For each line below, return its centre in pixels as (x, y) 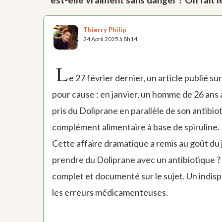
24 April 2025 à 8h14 (110, 39)
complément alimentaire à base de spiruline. (136, 127)
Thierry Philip (105, 29)
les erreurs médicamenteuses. (110, 193)
